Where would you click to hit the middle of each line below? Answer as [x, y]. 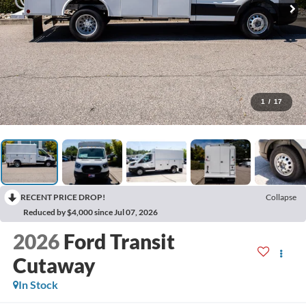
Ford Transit [119, 241]
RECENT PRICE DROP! [63, 197]
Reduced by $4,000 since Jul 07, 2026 [91, 212]
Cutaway [54, 265]
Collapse [281, 197]
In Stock [38, 285]
